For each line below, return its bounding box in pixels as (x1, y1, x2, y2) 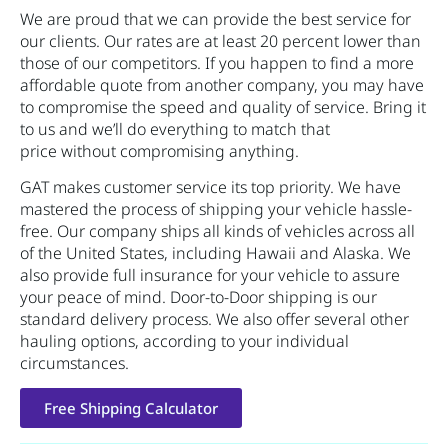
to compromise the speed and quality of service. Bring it (20, 95, 426, 118)
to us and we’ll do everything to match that (20, 117, 330, 140)
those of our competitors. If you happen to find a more (20, 51, 414, 74)
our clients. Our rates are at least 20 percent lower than (20, 29, 421, 52)
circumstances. (20, 351, 129, 374)
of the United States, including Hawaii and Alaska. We (20, 241, 411, 264)
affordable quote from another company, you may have (20, 73, 424, 96)
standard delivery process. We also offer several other (20, 307, 409, 330)
